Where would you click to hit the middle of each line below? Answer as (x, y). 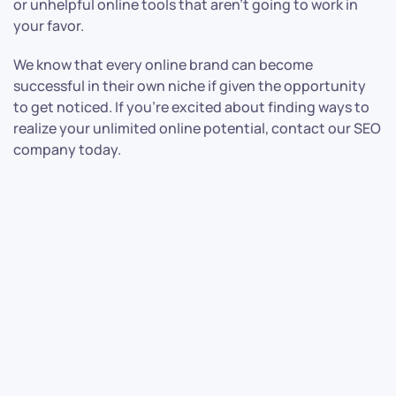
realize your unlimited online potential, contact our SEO (197, 129)
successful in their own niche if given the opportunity (190, 86)
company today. (67, 150)
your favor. (50, 26)
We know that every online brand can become (163, 65)
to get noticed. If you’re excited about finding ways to (191, 107)
